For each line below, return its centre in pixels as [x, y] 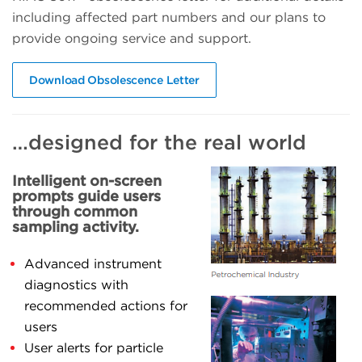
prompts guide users [86, 196]
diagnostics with [76, 284]
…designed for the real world [159, 142]
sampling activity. [76, 226]
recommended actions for [106, 305]
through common [75, 211]
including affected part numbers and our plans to [169, 17]
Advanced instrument [93, 263]
